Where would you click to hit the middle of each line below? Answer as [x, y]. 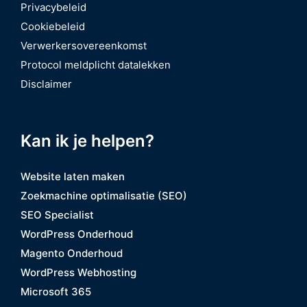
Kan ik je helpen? [87, 140]
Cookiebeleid [53, 27]
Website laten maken [73, 176]
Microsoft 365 [56, 291]
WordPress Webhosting [78, 272]
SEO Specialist [57, 214]
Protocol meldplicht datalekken [96, 65]
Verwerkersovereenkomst [84, 46]
